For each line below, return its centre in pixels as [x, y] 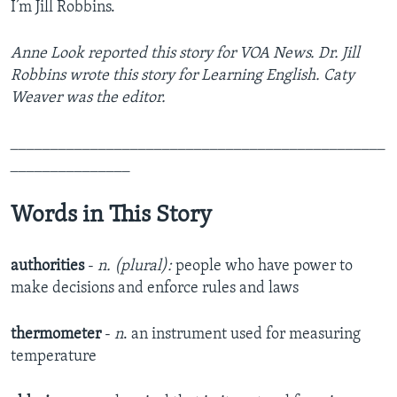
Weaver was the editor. [88, 98]
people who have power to [264, 267]
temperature [54, 357]
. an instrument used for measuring [242, 335]
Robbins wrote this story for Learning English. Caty [183, 76]
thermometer [56, 335]
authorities [47, 267]
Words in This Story [111, 216]
